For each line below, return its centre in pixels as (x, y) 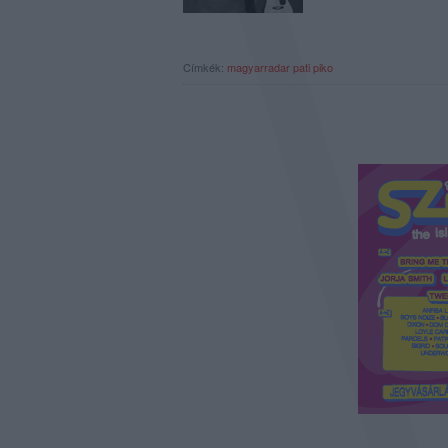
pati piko (313, 67)
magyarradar (258, 67)
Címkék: (205, 67)
